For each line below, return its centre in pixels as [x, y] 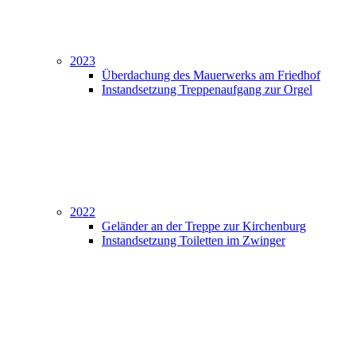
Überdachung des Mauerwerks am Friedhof [211, 75]
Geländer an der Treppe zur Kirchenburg [204, 226]
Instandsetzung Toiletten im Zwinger [193, 240]
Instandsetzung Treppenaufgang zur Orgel [207, 89]
